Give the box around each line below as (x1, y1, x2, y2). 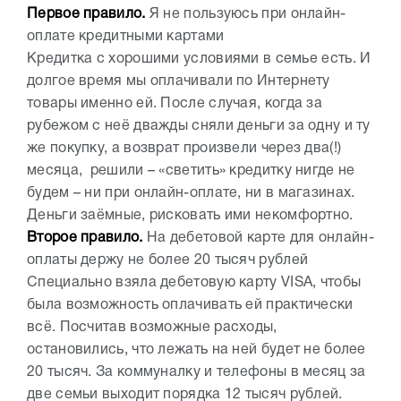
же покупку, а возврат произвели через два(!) (27, 141, 342, 155)
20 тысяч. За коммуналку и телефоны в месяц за (27, 365, 366, 379)
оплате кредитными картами (27, 30, 233, 43)
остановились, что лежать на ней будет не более (27, 343, 366, 356)
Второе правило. (27, 231, 143, 244)
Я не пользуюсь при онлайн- (145, 7, 346, 21)
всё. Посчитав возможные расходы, (27, 320, 277, 334)
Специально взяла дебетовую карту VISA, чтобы (27, 276, 362, 289)
